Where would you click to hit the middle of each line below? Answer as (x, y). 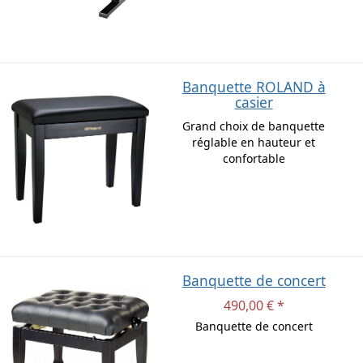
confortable (254, 159)
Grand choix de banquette (254, 126)
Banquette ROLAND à (254, 87)
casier (254, 102)
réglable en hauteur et (254, 143)
